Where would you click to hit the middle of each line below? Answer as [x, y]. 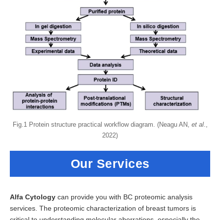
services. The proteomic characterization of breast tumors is [103, 208]
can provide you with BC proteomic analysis [124, 197]
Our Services [110, 164]
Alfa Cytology [33, 197]
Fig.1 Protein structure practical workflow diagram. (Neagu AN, [102, 125]
